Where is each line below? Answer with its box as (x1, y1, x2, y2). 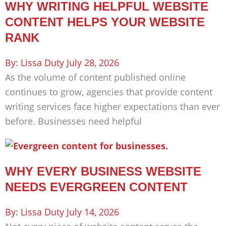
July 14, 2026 (67, 206, 119, 218)
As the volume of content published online (5, 71, 186, 84)
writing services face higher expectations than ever (5, 100, 220, 113)
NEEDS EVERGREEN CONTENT (5, 180, 188, 194)
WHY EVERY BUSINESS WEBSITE (5, 164, 201, 179)
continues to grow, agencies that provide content (5, 86, 212, 98)
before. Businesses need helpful (5, 115, 142, 128)
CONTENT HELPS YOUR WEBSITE (5, 15, 205, 29)
